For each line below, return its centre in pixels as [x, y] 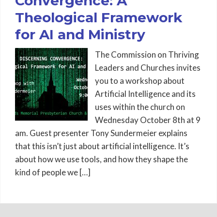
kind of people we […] [53, 172]
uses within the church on [140, 107]
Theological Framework [99, 17]
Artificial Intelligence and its [145, 94]
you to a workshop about [140, 81]
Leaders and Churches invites [148, 68]
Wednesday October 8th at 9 [148, 120]
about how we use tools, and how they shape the [101, 159]
